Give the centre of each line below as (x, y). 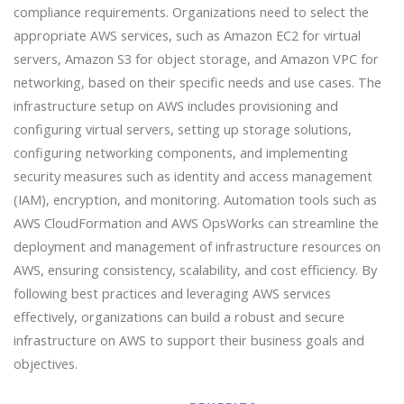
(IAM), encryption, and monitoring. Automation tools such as (195, 200)
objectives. (45, 364)
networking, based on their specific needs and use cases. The (197, 83)
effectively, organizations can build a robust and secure (179, 317)
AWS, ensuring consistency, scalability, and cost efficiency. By (195, 270)
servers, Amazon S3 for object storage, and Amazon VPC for (196, 59)
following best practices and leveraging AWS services (172, 294)
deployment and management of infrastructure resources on (197, 247)
